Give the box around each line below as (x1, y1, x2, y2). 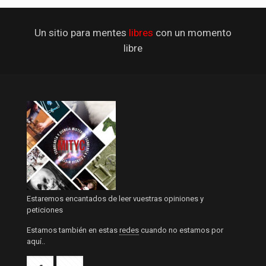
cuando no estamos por (139, 226, 223, 235)
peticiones (27, 205, 63, 215)
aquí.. (27, 237, 45, 246)
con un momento (153, 27, 232, 39)
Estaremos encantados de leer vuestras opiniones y (27, 194, 204, 204)
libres (129, 27, 153, 39)
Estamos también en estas (27, 226, 119, 235)
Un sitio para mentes (34, 27, 129, 39)
